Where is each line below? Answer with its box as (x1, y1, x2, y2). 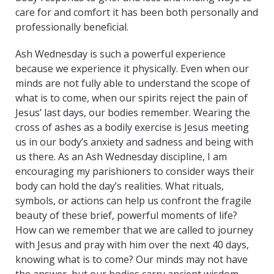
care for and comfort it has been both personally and (15, 6, 258, 20)
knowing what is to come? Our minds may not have (15, 253, 248, 267)
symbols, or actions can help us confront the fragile (15, 194, 251, 208)
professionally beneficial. (15, 20, 128, 34)
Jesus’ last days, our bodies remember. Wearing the (15, 106, 250, 120)
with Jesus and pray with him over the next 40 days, (15, 238, 249, 252)
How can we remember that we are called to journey (15, 223, 253, 237)
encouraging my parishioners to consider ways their (15, 165, 254, 179)
